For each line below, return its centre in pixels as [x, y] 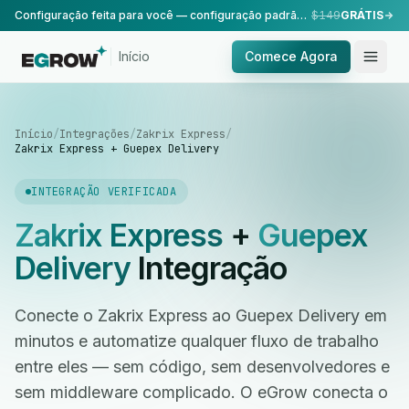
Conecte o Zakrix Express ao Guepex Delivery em [201, 315]
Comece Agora [291, 56]
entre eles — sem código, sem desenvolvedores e [202, 367]
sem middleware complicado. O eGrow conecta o [201, 392]
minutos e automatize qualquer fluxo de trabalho [197, 341]
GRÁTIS [362, 15]
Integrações [94, 134]
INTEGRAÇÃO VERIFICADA [104, 192]
